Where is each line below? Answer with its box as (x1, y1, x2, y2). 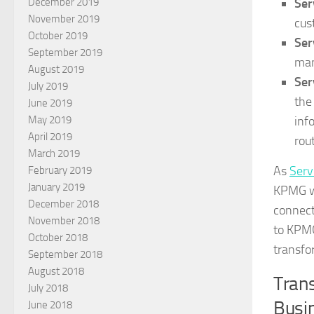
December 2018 (28, 198, 99, 211)
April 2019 (28, 130, 72, 144)
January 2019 (28, 181, 85, 194)
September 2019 (28, 46, 102, 60)
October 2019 (28, 29, 88, 43)
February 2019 (28, 164, 92, 177)
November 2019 (28, 13, 100, 26)
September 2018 (28, 248, 102, 261)
